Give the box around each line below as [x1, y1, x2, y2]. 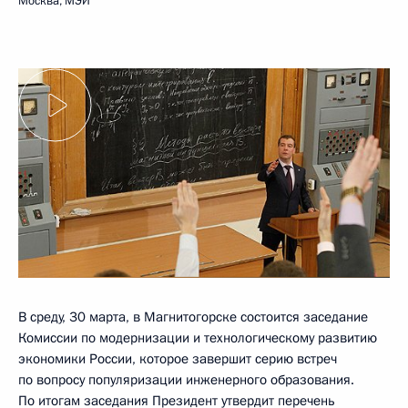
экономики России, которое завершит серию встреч [18, 349, 337, 368]
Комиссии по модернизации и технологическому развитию [18, 328, 377, 347]
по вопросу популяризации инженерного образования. [18, 370, 354, 389]
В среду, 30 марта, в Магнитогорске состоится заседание [18, 307, 368, 326]
